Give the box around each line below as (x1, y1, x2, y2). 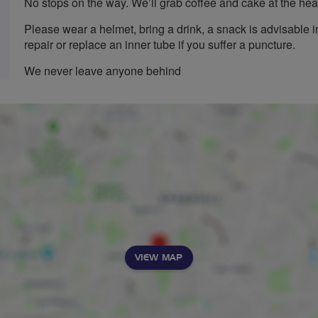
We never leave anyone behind (24, 62, 181, 79)
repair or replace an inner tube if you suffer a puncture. (24, 36, 295, 53)
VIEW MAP (135, 253, 182, 262)
